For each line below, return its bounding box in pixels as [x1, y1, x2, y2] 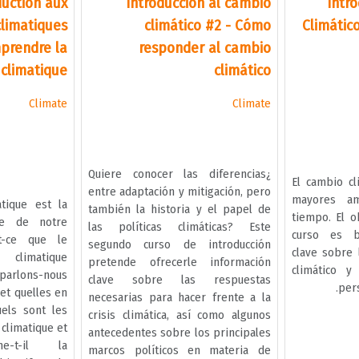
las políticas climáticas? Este [88, 219, 271, 234]
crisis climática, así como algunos [88, 307, 271, 322]
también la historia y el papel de [88, 201, 271, 216]
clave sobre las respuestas [88, 272, 271, 287]
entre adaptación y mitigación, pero [88, 184, 271, 199]
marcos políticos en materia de [88, 342, 271, 357]
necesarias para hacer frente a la [88, 289, 271, 305]
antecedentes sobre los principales [88, 325, 271, 340]
